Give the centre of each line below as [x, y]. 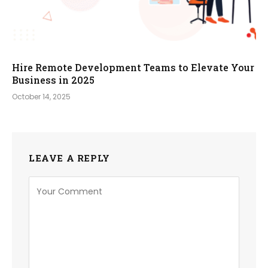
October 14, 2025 [41, 97]
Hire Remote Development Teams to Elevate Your [133, 68]
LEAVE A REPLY [69, 158]
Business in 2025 [53, 80]
